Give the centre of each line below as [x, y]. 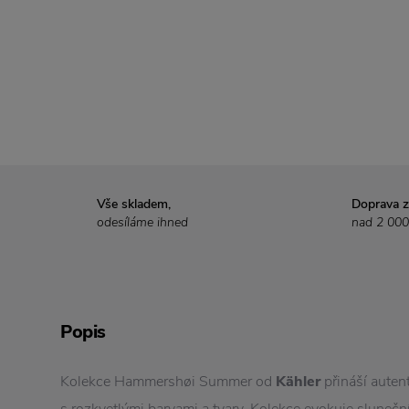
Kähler [300, 382]
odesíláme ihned [142, 223]
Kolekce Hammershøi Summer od [168, 382]
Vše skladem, [134, 204]
